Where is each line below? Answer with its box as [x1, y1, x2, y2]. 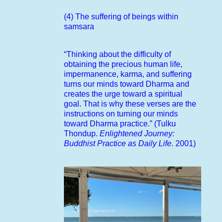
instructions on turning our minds [64, 109, 178, 118]
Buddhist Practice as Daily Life [64, 139, 171, 148]
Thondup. [64, 129, 100, 138]
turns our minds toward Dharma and [64, 79, 189, 88]
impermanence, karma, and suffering [64, 69, 192, 78]
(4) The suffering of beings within [64, 12, 178, 21]
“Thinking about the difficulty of [64, 50, 171, 58]
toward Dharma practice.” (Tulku [64, 119, 176, 128]
